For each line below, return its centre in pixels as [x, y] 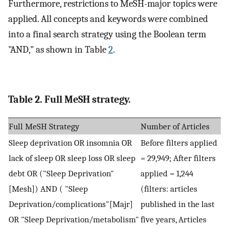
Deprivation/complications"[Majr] [71, 204]
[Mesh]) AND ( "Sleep [48, 189]
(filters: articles [169, 189]
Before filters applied [179, 143]
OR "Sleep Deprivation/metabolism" [74, 220]
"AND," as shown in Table [58, 49]
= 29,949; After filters [178, 158]
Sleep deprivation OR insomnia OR [70, 143]
